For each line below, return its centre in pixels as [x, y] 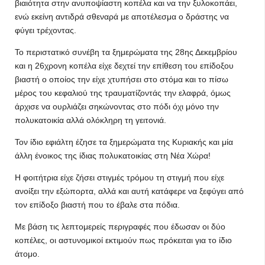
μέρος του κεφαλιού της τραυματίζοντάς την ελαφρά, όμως [123, 93]
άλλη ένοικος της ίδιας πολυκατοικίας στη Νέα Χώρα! [113, 156]
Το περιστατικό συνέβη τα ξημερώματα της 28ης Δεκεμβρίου [126, 52]
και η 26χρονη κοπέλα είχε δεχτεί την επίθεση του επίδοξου [124, 66]
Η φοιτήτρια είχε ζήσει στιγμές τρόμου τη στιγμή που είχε [119, 177]
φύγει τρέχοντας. [46, 30]
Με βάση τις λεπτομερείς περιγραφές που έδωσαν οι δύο [120, 227]
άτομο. [27, 254]
